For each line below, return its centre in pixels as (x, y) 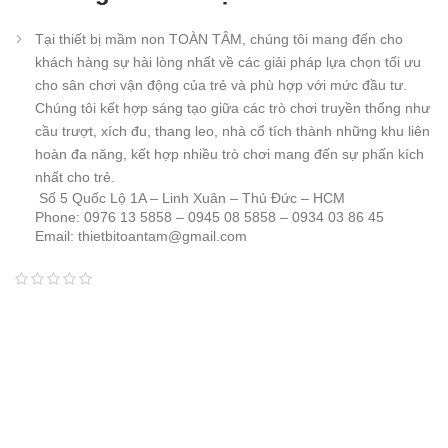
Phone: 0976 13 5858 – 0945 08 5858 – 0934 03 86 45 (209, 217)
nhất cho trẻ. (75, 177)
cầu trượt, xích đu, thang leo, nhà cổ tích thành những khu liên (232, 131)
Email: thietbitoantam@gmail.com (141, 236)
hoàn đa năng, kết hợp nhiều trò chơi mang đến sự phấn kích (229, 154)
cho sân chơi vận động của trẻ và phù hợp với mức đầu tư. (221, 85)
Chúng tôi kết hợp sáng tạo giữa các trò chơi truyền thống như (232, 108)
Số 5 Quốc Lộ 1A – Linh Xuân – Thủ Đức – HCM (190, 198)
